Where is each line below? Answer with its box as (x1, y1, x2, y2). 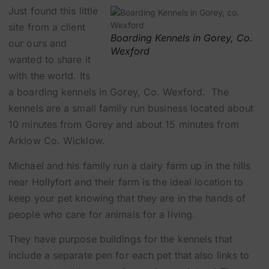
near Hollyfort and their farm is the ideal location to (8, 175, 244, 188)
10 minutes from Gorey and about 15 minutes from (8, 118, 239, 131)
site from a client (8, 21, 85, 34)
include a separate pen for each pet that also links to (8, 249, 250, 262)
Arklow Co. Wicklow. (8, 134, 105, 147)
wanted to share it (8, 53, 91, 66)
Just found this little (8, 5, 98, 17)
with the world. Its (8, 70, 90, 82)
